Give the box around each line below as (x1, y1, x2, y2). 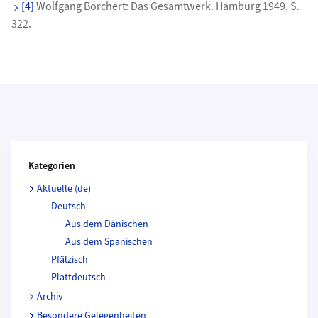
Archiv (37, 289, 63, 304)
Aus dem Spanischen (65, 234, 153, 249)
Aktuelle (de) (37, 181, 91, 196)
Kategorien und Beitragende (11, 141, 145, 157)
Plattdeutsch (51, 270, 106, 285)
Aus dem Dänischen (65, 216, 148, 231)
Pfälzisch (51, 252, 88, 267)
